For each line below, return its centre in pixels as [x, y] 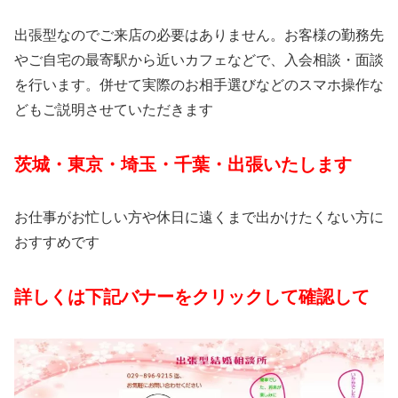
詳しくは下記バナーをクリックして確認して [192, 297]
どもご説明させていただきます [114, 109]
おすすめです [57, 243]
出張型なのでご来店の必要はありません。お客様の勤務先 [199, 35]
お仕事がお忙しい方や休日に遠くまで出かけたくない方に [199, 218]
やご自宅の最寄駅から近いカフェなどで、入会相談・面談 [199, 60]
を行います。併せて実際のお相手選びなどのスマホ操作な [199, 84]
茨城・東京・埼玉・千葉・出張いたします [183, 164]
